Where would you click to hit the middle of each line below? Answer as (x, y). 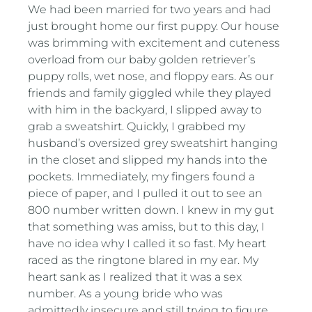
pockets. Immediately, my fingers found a (142, 177)
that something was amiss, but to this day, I (147, 227)
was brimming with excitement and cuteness (154, 43)
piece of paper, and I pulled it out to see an (146, 194)
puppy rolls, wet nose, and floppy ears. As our (151, 77)
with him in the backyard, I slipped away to (145, 110)
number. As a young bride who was (126, 294)
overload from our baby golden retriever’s (142, 60)
